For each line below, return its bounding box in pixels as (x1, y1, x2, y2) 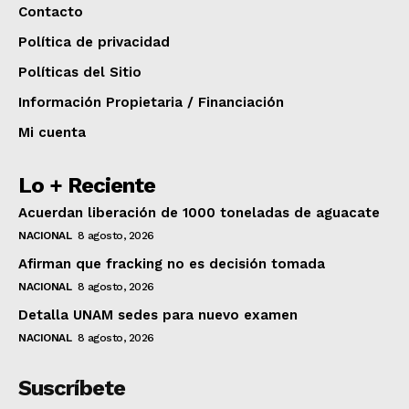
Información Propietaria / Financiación (18, 93, 284, 110)
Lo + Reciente (18, 172, 155, 198)
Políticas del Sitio (18, 63, 142, 80)
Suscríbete (18, 374, 125, 401)
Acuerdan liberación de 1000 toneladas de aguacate (18, 204, 380, 221)
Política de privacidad (18, 33, 170, 50)
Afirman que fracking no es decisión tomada (18, 255, 325, 272)
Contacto (18, 3, 83, 20)
